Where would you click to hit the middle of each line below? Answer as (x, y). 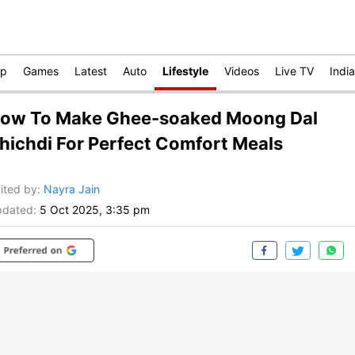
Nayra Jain (72, 189)
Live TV (294, 71)
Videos (242, 71)
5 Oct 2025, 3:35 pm (95, 210)
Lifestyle (185, 71)
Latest (91, 71)
